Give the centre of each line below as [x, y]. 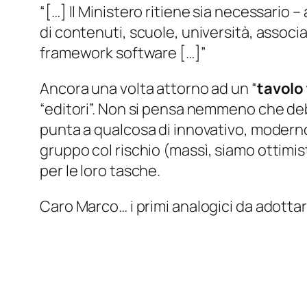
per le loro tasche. [100, 171]
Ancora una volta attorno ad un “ [148, 89]
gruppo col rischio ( [105, 150]
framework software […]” [123, 53]
